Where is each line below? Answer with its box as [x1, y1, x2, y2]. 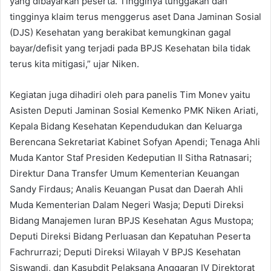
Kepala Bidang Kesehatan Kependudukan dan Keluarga [10, 120, 242, 132]
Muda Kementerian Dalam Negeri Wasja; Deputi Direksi [10, 198, 244, 211]
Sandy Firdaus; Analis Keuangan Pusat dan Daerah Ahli [10, 183, 243, 195]
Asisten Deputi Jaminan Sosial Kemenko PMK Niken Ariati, [10, 104, 258, 116]
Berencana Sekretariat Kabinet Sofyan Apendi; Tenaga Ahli [10, 135, 260, 148]
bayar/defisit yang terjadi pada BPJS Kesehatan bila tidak [10, 42, 250, 54]
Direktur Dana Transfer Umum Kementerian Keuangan [10, 167, 240, 179]
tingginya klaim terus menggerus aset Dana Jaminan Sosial [10, 10, 261, 22]
